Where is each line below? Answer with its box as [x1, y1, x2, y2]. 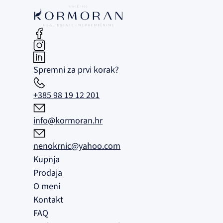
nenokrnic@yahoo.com [33, 139, 121, 152]
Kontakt [33, 193, 64, 206]
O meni [33, 180, 61, 193]
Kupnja [33, 153, 60, 166]
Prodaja [33, 166, 63, 179]
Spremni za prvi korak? [33, 63, 119, 76]
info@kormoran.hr [33, 114, 103, 127]
